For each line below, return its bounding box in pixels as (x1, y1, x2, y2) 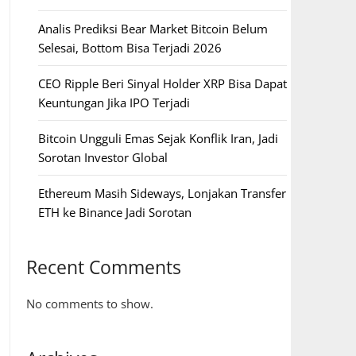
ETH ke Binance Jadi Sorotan (37, 204, 192, 220)
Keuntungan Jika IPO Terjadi (37, 95, 190, 110)
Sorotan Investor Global (37, 149, 168, 165)
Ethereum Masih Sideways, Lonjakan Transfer (37, 185, 286, 201)
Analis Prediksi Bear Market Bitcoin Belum (37, 21, 268, 37)
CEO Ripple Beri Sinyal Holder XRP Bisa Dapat (37, 75, 287, 91)
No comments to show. (25, 296, 153, 311)
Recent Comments (25, 255, 181, 280)
